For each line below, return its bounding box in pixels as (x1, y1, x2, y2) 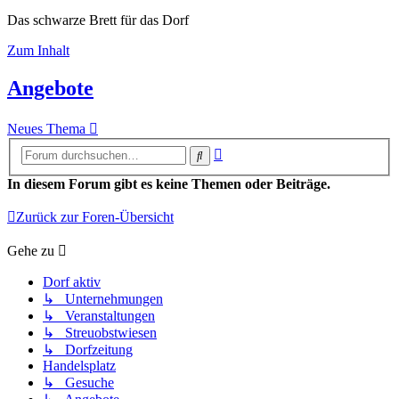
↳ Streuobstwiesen (43, 325, 157, 341)
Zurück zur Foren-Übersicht (16, 209, 174, 225)
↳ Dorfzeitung (43, 342, 133, 358)
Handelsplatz (43, 358, 116, 374)
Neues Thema (7, 120, 85, 136)
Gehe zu (7, 243, 54, 259)
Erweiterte (222, 143, 280, 159)
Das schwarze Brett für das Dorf (7, 12, 189, 28)
